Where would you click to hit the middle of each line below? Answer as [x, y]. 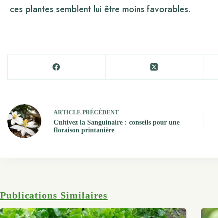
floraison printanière [84, 130]
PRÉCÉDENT [100, 113]
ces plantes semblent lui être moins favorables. [100, 9]
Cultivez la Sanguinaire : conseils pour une [117, 123]
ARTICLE [67, 113]
